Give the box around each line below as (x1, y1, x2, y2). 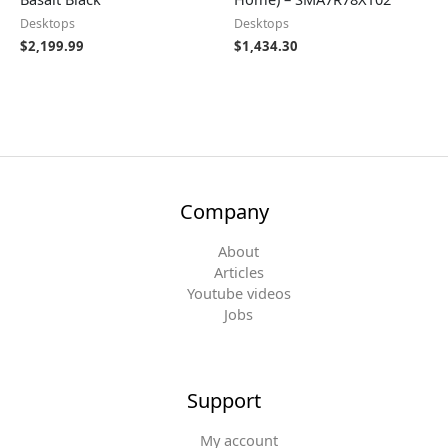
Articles (213, 262, 264, 283)
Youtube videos (186, 283, 291, 304)
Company (179, 198, 269, 226)
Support (187, 387, 261, 415)
